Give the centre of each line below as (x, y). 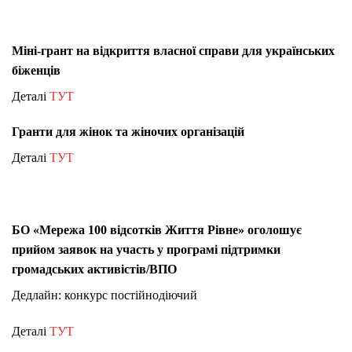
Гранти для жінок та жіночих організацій (128, 132)
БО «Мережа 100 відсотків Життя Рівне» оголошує (157, 229)
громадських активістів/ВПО (94, 269)
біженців (36, 70)
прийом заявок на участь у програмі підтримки (146, 249)
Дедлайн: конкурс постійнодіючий (104, 295)
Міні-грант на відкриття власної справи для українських (173, 50)
